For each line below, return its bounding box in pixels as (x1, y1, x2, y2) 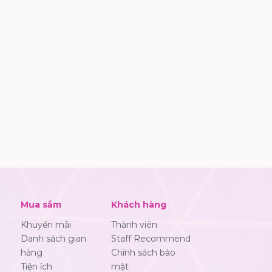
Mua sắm (21, 199, 62, 210)
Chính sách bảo (110, 246, 175, 258)
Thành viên (110, 219, 157, 230)
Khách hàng (110, 199, 166, 210)
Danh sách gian (21, 233, 87, 244)
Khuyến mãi (21, 219, 72, 230)
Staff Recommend (110, 233, 191, 244)
